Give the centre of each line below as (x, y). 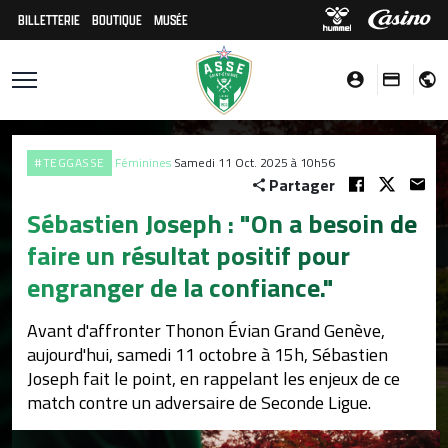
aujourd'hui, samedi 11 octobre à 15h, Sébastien (207, 354)
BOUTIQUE (117, 19)
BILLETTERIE (49, 19)
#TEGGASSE (69, 162)
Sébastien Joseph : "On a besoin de (222, 223)
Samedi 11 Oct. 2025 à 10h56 (254, 162)
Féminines (142, 162)
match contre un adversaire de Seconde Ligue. (199, 402)
